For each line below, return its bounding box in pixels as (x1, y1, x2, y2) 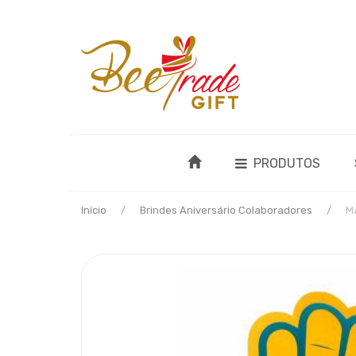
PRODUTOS (253, 156, 320, 171)
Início (81, 204, 106, 216)
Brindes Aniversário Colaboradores (140, 204, 312, 216)
